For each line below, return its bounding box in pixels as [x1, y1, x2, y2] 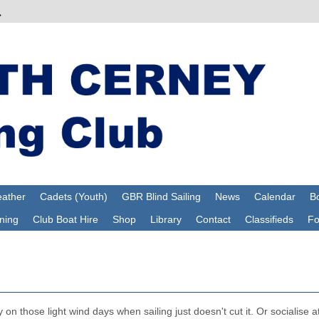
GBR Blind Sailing [121, 191, 201, 203]
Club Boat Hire [32, 214, 98, 226]
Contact [195, 214, 231, 226]
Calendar [253, 191, 296, 203]
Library [150, 214, 182, 226]
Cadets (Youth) [39, 191, 108, 203]
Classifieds [244, 214, 293, 226]
